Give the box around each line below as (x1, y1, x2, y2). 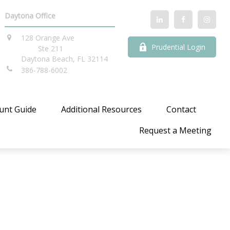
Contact (166, 103, 197, 115)
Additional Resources (61, 103, 142, 115)
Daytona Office (5, 11, 56, 21)
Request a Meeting (139, 125, 212, 137)
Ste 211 (38, 44, 64, 53)
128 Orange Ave (21, 33, 75, 43)
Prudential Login (151, 42, 206, 52)
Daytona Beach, (21, 54, 75, 64)
